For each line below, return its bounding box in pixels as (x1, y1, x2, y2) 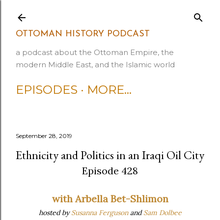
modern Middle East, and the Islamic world (16, 60, 175, 69)
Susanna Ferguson (71, 208, 128, 217)
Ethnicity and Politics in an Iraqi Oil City (16, 147, 204, 163)
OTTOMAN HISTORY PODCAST (16, 29, 150, 39)
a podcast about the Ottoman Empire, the (16, 48, 174, 57)
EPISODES (16, 82, 78, 97)
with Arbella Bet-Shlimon (52, 192, 168, 205)
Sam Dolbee (143, 208, 182, 217)
